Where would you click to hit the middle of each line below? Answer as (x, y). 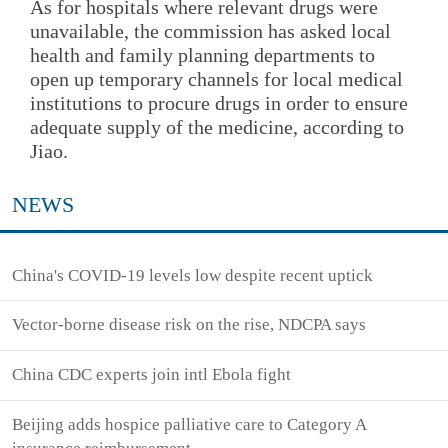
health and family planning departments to (202, 55)
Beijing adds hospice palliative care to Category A (189, 424)
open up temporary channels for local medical (216, 79)
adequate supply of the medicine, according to (217, 127)
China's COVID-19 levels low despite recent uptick (193, 275)
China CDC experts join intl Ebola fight (152, 375)
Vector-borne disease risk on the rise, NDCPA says (189, 325)
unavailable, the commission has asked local (210, 31)
